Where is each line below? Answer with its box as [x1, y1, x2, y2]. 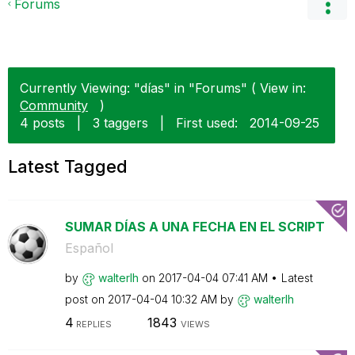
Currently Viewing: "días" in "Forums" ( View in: [20, 80, 306, 96]
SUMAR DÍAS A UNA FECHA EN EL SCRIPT [64, 219, 325, 235]
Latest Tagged [8, 156, 128, 177]
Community [20, 97, 88, 113]
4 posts [20, 115, 65, 131]
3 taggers [93, 115, 148, 131]
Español [64, 240, 113, 256]
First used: [176, 115, 238, 131]
